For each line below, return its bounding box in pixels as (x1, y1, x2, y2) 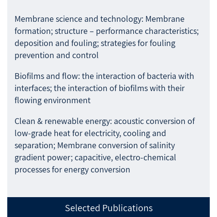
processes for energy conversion (15, 163, 130, 175)
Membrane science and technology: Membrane (15, 13, 185, 24)
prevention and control (15, 49, 99, 61)
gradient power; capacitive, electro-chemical (15, 151, 176, 163)
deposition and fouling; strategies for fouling (15, 37, 175, 48)
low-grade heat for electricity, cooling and (15, 127, 166, 139)
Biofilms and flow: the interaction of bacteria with (15, 70, 194, 81)
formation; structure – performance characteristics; (15, 25, 199, 36)
